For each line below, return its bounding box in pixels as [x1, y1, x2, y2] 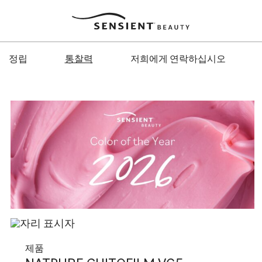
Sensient [64, 11, 99, 22]
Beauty [64, 20, 91, 32]
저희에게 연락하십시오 [130, 53, 226, 64]
